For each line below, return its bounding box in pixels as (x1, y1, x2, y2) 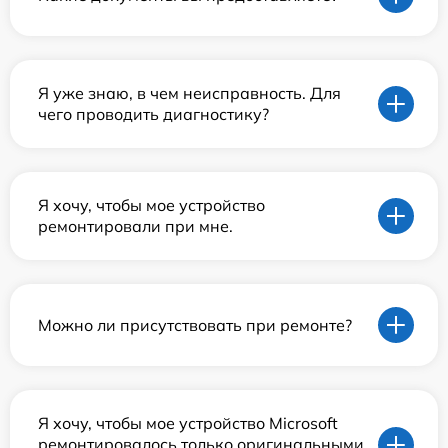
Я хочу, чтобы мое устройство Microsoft (38, 413, 338, 434)
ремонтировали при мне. (38, 216, 233, 237)
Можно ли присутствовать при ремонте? (38, 314, 352, 335)
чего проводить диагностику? (38, 104, 269, 125)
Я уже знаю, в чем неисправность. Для (38, 83, 341, 104)
